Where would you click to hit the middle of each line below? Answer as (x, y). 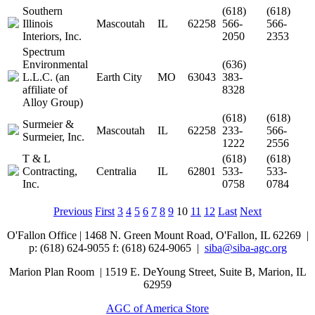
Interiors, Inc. (52, 36)
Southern (43, 11)
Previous (73, 211)
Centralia (116, 171)
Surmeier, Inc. (53, 137)
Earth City (119, 77)
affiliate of (45, 90)
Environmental (55, 64)
